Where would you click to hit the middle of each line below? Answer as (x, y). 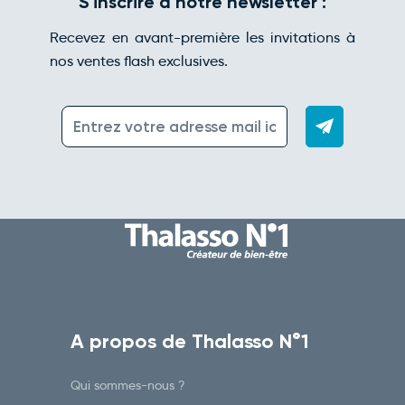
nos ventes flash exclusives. (138, 61)
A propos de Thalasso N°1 (189, 342)
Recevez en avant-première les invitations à (202, 37)
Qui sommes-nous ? (127, 386)
